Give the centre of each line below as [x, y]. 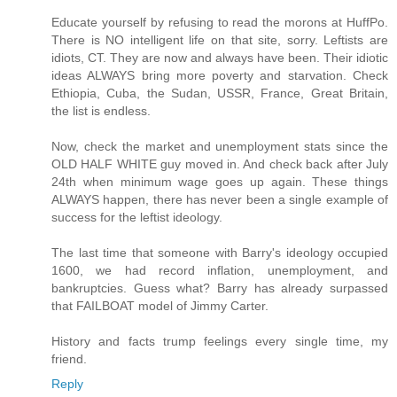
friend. [69, 358]
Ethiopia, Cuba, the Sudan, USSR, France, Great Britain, [220, 93]
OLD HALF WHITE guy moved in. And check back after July [220, 163]
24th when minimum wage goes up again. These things [220, 181]
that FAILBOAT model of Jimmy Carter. [160, 305]
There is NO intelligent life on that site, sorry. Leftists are [220, 39]
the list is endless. [101, 110]
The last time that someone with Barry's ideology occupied [220, 252]
